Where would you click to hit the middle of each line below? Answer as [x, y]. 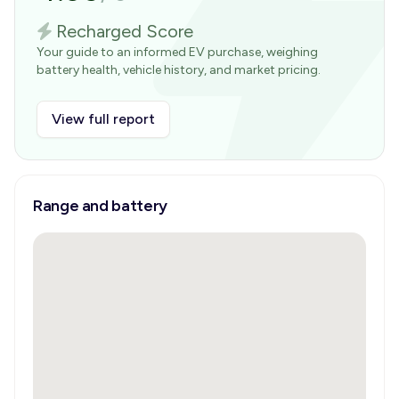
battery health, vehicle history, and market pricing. [179, 70]
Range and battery [100, 206]
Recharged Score [124, 31]
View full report [103, 119]
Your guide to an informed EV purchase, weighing [177, 52]
